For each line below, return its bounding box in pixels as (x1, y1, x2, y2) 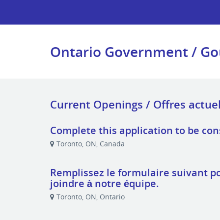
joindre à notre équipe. (50, 177, 160, 190)
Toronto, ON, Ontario (56, 192, 125, 201)
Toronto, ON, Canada (56, 139, 125, 148)
